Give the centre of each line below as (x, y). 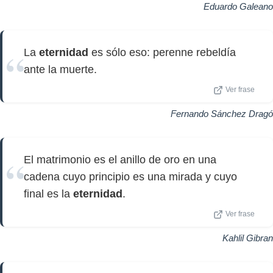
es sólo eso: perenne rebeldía (162, 52)
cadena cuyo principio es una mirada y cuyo (130, 177)
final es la (48, 194)
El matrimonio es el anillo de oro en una (120, 160)
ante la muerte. (60, 69)
